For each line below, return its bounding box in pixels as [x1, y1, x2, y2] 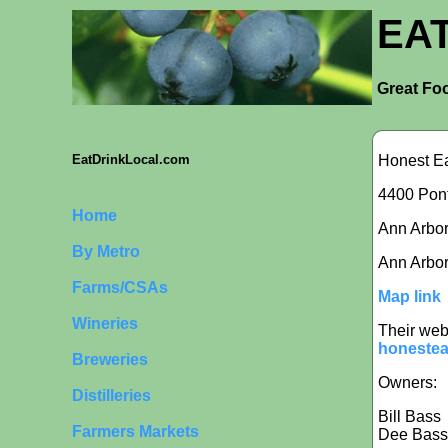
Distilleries [72, 386, 151, 404]
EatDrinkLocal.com [72, 151, 190, 167]
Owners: [378, 373, 437, 391]
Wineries [72, 314, 138, 332]
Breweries [72, 350, 148, 368]
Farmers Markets [72, 422, 199, 440]
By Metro [72, 242, 140, 260]
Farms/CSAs [72, 278, 168, 296]
